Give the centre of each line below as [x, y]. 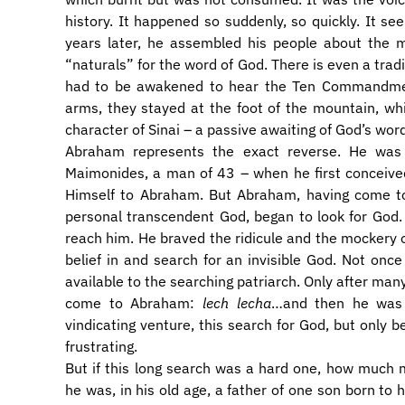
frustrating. [101, 346]
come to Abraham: [134, 303]
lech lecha [236, 303]
